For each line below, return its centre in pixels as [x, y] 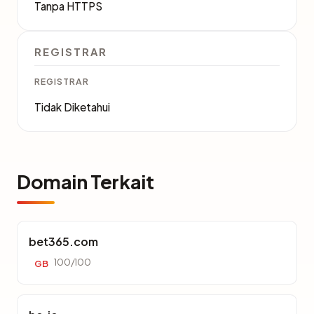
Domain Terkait [86, 182]
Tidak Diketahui [72, 107]
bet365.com [63, 241]
